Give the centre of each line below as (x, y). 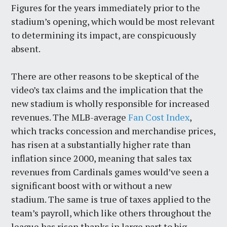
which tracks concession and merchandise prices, (113, 130)
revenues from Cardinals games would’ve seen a (110, 172)
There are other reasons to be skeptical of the (105, 76)
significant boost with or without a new (92, 185)
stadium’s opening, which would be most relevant (113, 21)
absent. (26, 48)
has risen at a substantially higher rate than (101, 144)
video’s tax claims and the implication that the (107, 89)
